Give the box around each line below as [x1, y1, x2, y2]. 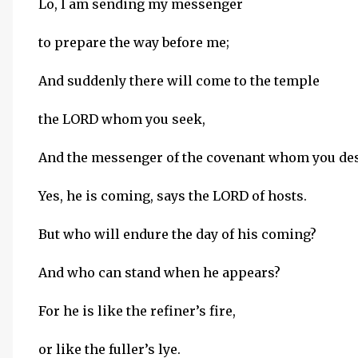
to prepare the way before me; [38, 34, 229, 50]
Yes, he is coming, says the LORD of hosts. [38, 188, 307, 204]
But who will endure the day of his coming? [38, 226, 316, 242]
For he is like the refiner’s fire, [38, 303, 236, 319]
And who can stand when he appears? [38, 265, 280, 280]
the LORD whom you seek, [38, 111, 205, 127]
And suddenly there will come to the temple [38, 73, 320, 89]
